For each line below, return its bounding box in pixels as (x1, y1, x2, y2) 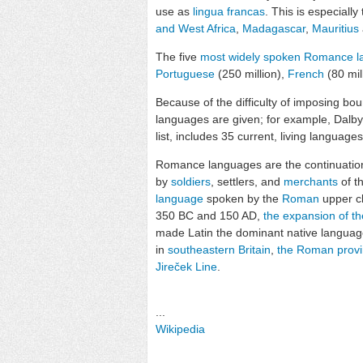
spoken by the (203, 191, 282, 205)
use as (156, 4, 193, 18)
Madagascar (242, 21, 305, 35)
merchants (284, 174, 338, 188)
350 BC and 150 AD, (156, 208, 263, 222)
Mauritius (312, 21, 359, 35)
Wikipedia (156, 322, 205, 335)
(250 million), (215, 66, 288, 80)
